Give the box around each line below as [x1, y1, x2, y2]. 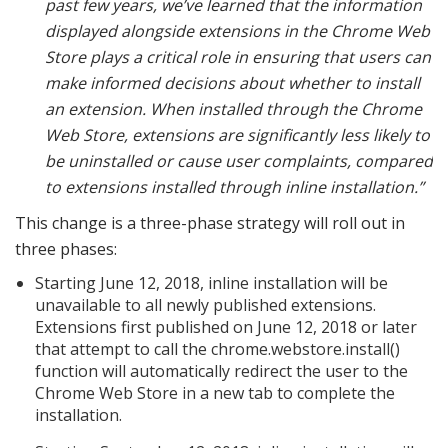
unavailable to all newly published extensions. [35, 294, 376, 317]
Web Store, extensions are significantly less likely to [45, 124, 430, 147]
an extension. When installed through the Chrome [45, 98, 422, 121]
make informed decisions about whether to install [45, 72, 420, 95]
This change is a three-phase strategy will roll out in [15, 212, 405, 235]
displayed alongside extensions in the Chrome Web [45, 20, 430, 43]
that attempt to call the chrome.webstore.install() [35, 338, 400, 361]
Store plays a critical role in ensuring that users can [45, 46, 431, 69]
